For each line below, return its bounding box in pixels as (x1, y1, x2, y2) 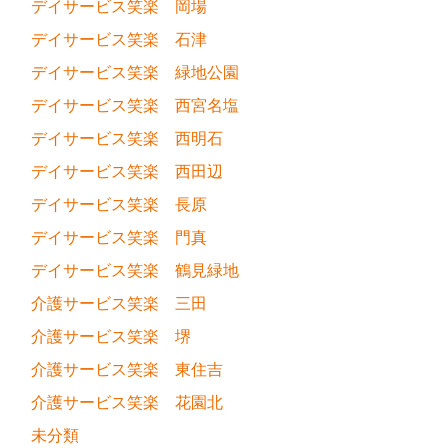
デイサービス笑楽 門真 (31, 229, 207, 247)
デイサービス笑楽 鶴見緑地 (31, 262, 239, 280)
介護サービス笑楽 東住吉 (31, 361, 223, 379)
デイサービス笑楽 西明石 (31, 130, 223, 148)
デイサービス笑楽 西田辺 (31, 163, 223, 181)
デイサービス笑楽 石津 (31, 31, 207, 49)
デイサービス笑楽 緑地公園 (31, 64, 239, 82)
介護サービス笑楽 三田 (31, 295, 207, 313)
